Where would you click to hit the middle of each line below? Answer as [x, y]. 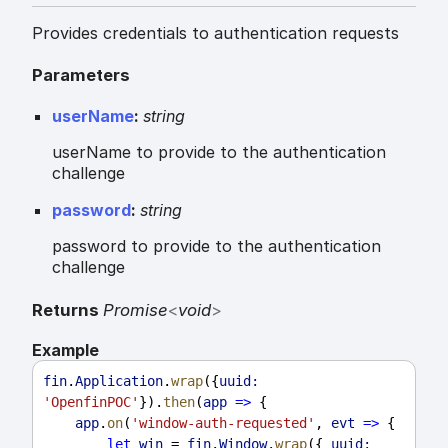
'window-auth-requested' [223, 422]
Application [119, 380]
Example [65, 349]
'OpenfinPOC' [91, 401]
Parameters [81, 74]
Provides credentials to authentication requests [215, 32]
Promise [135, 309]
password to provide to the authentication [216, 246]
